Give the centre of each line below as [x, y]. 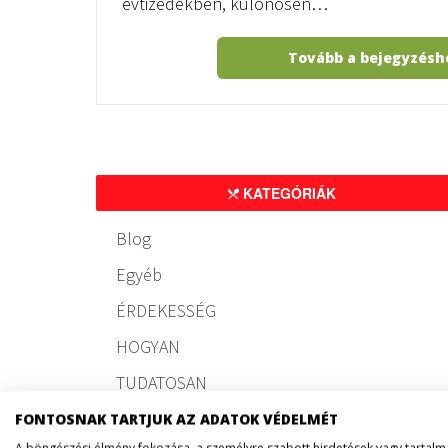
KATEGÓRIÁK [287, 193]
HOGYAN [148, 346]
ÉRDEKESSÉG [166, 310]
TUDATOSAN [162, 382]
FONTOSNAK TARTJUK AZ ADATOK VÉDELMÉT [176, 419]
